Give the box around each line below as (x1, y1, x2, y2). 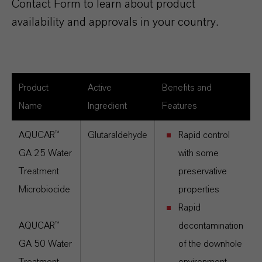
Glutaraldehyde (88, 130, 147, 140)
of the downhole (178, 239, 242, 249)
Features (162, 101, 197, 111)
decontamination (178, 221, 243, 230)
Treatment (19, 167, 59, 176)
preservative (178, 167, 227, 176)
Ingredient (88, 101, 127, 111)
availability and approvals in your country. (12, 16, 218, 28)
